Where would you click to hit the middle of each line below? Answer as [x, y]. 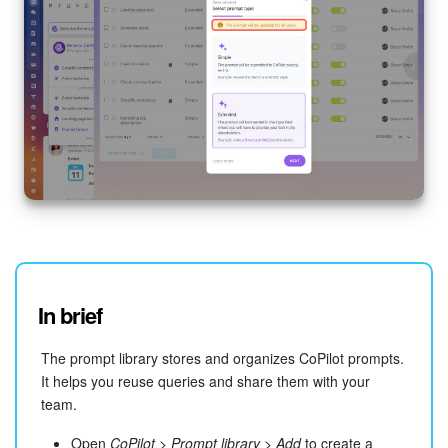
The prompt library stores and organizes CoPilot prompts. [222, 357]
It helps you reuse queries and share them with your [205, 380]
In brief [70, 314]
